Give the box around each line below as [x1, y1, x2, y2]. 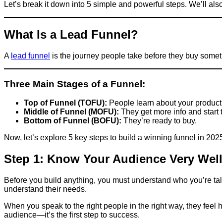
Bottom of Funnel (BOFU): [24, 116, 121, 125]
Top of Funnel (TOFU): [24, 99, 107, 108]
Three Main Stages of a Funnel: [4, 78, 145, 89]
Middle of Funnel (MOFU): [24, 108, 119, 116]
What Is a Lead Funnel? [4, 27, 138, 41]
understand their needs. [4, 185, 87, 194]
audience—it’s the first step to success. [4, 211, 140, 220]
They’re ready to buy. [121, 116, 197, 125]
